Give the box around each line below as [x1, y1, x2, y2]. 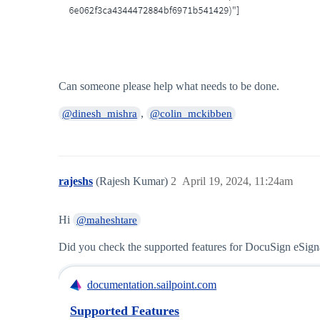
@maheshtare [76, 214, 138, 226]
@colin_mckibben [150, 108, 233, 120]
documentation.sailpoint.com [87, 279, 216, 291]
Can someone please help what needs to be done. [59, 80, 279, 93]
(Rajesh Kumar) [96, 175, 171, 188]
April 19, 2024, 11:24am [182, 175, 293, 188]
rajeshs [59, 175, 93, 188]
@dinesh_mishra [62, 108, 138, 120]
